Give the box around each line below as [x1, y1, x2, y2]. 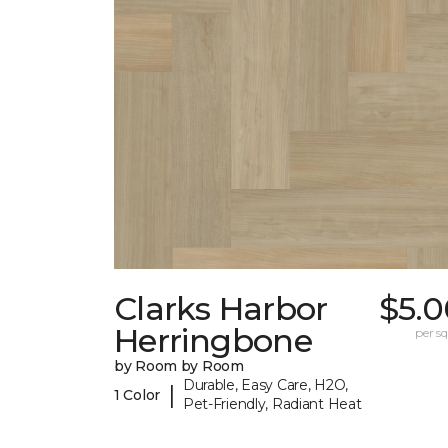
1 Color [114, 385, 161, 404]
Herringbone [114, 321, 312, 361]
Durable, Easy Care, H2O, [182, 376, 349, 395]
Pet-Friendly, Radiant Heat [182, 395, 362, 414]
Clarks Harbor [114, 289, 328, 329]
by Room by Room [114, 357, 244, 376]
